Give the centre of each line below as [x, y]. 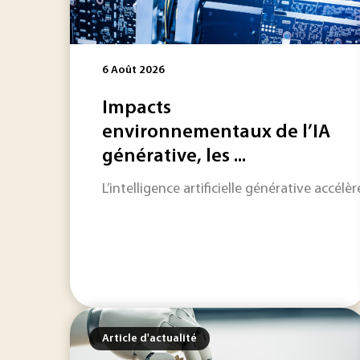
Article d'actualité [149, 339]
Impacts [137, 108]
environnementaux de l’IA [216, 133]
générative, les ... [174, 157]
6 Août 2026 [133, 70]
